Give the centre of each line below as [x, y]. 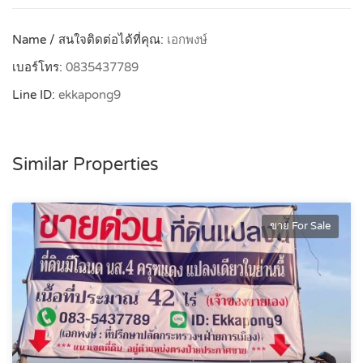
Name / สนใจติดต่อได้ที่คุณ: [90, 39]
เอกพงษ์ [187, 39]
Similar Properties [85, 164]
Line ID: [35, 94]
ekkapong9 [90, 94]
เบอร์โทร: [39, 67]
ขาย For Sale [300, 226]
